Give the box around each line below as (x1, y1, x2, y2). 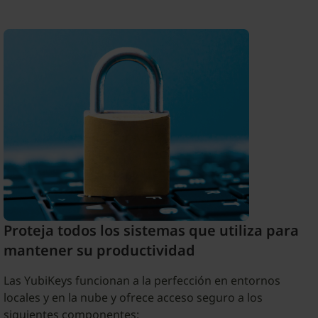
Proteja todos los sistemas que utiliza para (3, 220, 299, 240)
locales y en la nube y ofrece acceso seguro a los (3, 289, 263, 305)
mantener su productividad (3, 240, 195, 260)
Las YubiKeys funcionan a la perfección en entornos (3, 272, 280, 288)
